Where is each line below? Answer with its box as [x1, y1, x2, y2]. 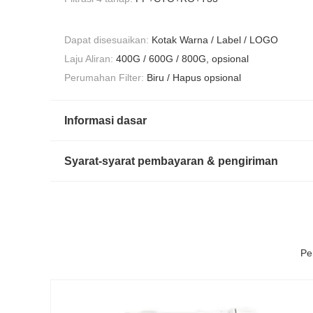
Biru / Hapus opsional [147, 72, 241, 84]
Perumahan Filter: [64, 72, 144, 84]
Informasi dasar [64, 115, 147, 127]
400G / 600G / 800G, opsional [116, 53, 249, 65]
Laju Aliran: [64, 53, 113, 65]
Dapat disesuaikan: [64, 34, 149, 45]
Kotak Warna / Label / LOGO [152, 34, 278, 45]
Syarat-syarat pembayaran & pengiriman [64, 155, 278, 168]
